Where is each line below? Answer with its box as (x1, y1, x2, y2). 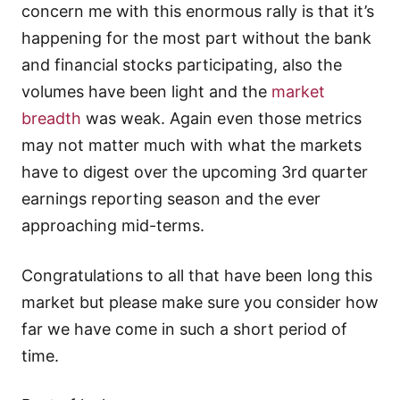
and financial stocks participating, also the (21, 55, 342, 75)
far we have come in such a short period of (21, 319, 347, 338)
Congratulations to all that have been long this (21, 265, 372, 285)
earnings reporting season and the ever (21, 189, 321, 209)
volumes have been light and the (21, 82, 271, 102)
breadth (21, 109, 81, 129)
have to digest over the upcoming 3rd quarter (21, 162, 368, 182)
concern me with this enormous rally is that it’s (21, 2, 374, 21)
